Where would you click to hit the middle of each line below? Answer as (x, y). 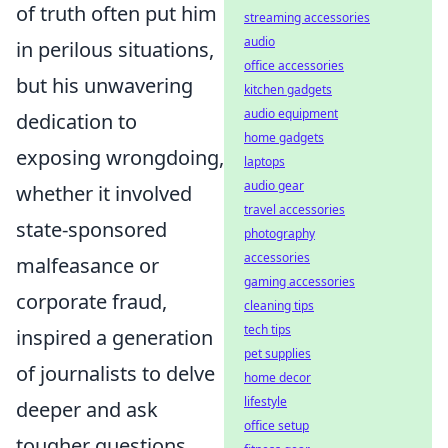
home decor (277, 377)
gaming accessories (299, 281)
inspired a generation (114, 337)
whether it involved (104, 193)
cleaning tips (279, 305)
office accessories (294, 65)
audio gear (274, 185)
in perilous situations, (115, 49)
